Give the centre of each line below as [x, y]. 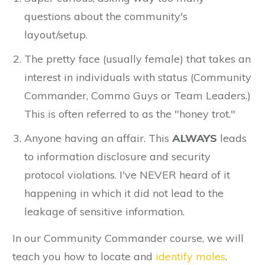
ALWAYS [195, 138]
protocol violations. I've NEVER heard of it [127, 174]
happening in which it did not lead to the [124, 193]
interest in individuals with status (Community [138, 77]
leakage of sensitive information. [104, 211]
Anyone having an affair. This [98, 138]
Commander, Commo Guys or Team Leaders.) [138, 95]
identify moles [190, 256]
